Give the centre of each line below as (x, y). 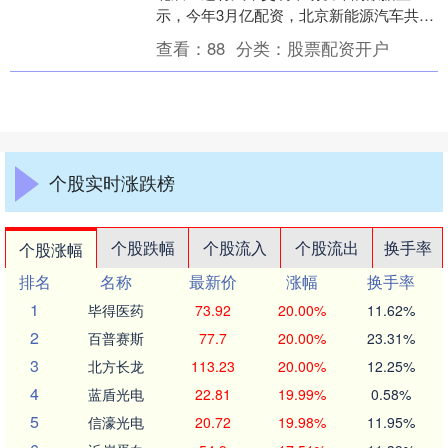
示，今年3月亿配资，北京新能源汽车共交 (294, 14)
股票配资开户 (337, 48)
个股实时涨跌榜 (112, 182)
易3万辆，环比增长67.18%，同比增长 (281, 36)
